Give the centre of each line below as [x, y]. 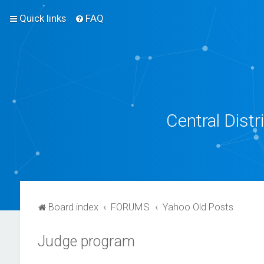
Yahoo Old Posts [198, 207]
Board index [73, 207]
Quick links [43, 18]
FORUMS [131, 207]
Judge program [86, 241]
